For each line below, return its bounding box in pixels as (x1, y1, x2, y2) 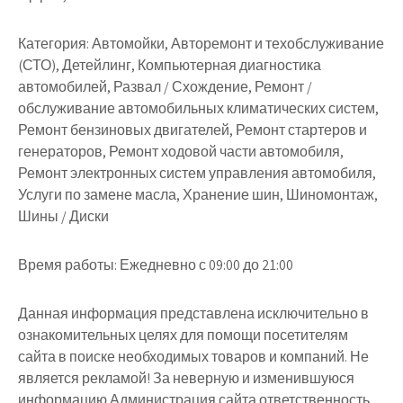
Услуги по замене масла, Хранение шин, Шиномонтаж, (18, 185, 378, 204)
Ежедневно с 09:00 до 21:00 (117, 255, 293, 274)
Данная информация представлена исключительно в (18, 304, 369, 323)
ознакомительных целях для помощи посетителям (18, 326, 348, 345)
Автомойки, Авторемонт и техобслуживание (89, 34, 384, 53)
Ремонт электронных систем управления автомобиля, (18, 164, 376, 183)
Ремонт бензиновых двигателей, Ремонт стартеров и (18, 121, 367, 139)
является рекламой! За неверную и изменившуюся (18, 369, 354, 388)
